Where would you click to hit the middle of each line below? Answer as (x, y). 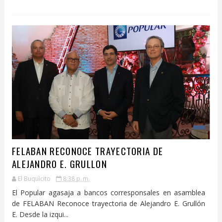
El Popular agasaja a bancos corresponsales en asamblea (109, 192)
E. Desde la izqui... (40, 214)
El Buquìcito (34, 178)
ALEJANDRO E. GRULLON (59, 163)
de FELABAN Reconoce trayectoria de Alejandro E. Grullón (109, 203)
